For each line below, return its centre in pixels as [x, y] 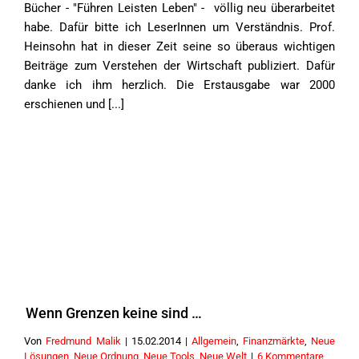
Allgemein [214, 341]
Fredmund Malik [83, 341]
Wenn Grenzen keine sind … [114, 313]
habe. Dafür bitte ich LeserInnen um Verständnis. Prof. [179, 27]
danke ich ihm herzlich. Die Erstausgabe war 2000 [179, 85]
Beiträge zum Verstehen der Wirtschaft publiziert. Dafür [179, 66]
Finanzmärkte [273, 341]
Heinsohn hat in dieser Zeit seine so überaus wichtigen [179, 46]
